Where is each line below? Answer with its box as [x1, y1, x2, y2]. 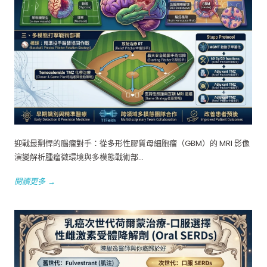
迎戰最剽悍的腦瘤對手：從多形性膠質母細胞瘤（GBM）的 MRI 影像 [14, 137, 250, 149]
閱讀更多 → [14, 175, 55, 187]
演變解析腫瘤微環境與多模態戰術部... [14, 151, 144, 163]
